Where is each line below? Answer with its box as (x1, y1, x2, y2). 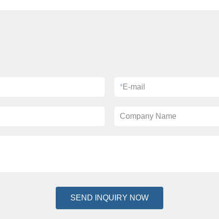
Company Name (120, 112, 176, 120)
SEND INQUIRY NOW (70, 194, 149, 202)
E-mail (123, 83, 145, 91)
